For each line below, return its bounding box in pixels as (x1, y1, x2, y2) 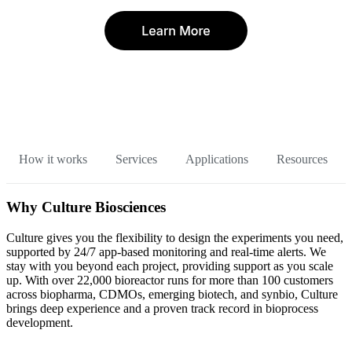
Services (115, 152, 157, 167)
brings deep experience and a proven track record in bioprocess (6, 301, 318, 315)
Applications (185, 152, 248, 167)
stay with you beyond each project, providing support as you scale (6, 258, 333, 273)
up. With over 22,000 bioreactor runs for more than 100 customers (6, 273, 333, 287)
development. (6, 315, 73, 329)
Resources (277, 152, 328, 167)
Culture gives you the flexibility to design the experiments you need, (6, 230, 343, 244)
